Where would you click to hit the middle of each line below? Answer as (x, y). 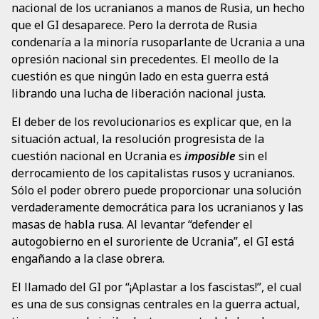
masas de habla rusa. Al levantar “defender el (132, 225)
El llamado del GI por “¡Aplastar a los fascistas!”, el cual (157, 287)
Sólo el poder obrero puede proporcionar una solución (156, 190)
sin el (252, 156)
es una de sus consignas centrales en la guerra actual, (156, 304)
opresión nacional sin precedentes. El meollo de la (145, 59)
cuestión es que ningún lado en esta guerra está (140, 77)
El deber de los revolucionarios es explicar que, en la (151, 122)
